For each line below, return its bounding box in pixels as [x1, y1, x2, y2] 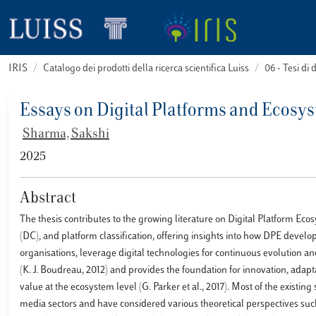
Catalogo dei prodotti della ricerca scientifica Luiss [43, 63, 249, 74]
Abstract [20, 191, 76, 207]
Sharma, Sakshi [23, 128, 109, 141]
